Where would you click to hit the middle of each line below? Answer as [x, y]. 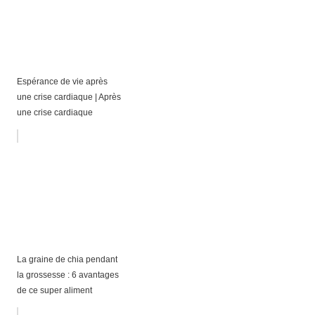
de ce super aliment [54, 291]
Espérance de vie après [62, 82]
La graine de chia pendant [67, 260]
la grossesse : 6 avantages [67, 275]
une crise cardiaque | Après [69, 97]
